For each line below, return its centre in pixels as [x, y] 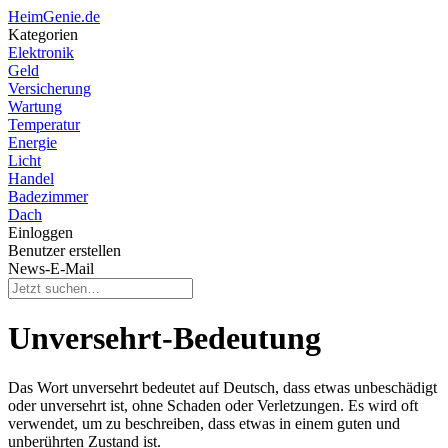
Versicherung [49, 88]
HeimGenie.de [54, 16]
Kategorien [43, 34]
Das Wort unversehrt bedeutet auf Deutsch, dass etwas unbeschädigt [222, 387]
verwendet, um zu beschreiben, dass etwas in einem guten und [204, 423]
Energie [32, 142]
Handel [31, 178]
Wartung [35, 106]
